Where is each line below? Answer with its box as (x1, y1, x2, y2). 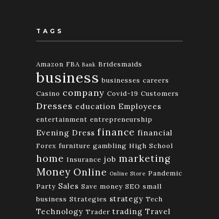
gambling (93, 141, 127, 150)
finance (97, 126, 135, 138)
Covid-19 (107, 88, 138, 98)
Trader (86, 207, 110, 216)
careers (143, 75, 169, 85)
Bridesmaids (98, 59, 142, 68)
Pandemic (148, 168, 182, 177)
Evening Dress (36, 128, 95, 137)
